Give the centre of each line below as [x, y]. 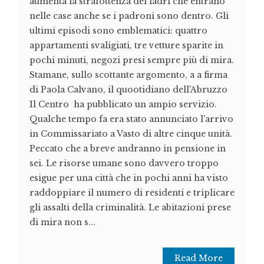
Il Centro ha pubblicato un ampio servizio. [123, 105]
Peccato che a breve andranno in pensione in [128, 149]
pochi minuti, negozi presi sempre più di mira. [132, 60]
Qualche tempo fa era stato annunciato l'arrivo [131, 119]
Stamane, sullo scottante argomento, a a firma [128, 75]
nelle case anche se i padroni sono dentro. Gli [129, 16]
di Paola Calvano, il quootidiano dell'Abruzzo [128, 90]
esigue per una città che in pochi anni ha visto [129, 178]
